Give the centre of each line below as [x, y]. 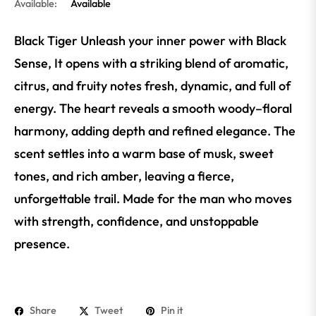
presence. [42, 244]
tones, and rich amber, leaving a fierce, [124, 176]
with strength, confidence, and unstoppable [136, 221]
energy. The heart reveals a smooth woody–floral [153, 109]
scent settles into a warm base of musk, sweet [144, 154]
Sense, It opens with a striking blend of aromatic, [151, 63]
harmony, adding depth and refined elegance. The [155, 131]
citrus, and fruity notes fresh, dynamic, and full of [152, 86]
